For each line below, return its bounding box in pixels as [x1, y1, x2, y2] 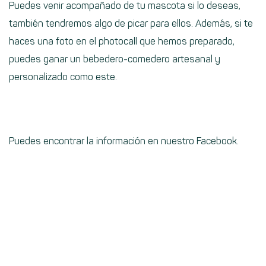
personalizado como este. [9, 71, 117, 83]
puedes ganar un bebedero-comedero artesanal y [9, 53, 220, 65]
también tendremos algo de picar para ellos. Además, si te [9, 17, 253, 29]
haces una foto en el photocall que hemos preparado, [9, 35, 235, 47]
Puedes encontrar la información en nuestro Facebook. [9, 135, 239, 147]
